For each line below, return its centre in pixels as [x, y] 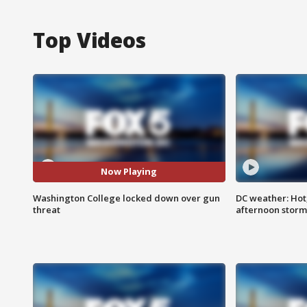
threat [47, 209]
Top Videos [89, 40]
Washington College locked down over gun [126, 198]
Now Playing [129, 172]
